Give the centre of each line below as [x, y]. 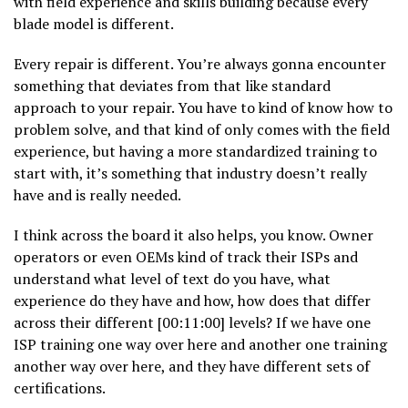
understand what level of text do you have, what [172, 279]
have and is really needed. [97, 195]
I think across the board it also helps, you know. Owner [194, 235]
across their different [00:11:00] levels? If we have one [192, 323]
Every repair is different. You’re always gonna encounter [200, 64]
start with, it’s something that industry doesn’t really [190, 173]
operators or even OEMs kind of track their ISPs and [186, 257]
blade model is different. [94, 24]
